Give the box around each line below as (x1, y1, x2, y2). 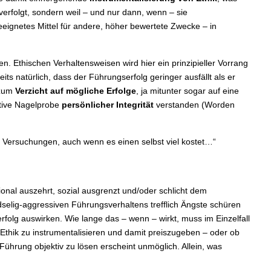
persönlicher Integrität (61, 99, 154, 109)
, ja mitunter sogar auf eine (135, 85, 239, 96)
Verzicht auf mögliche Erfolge (15, 85, 136, 96)
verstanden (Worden (153, 99, 235, 109)
